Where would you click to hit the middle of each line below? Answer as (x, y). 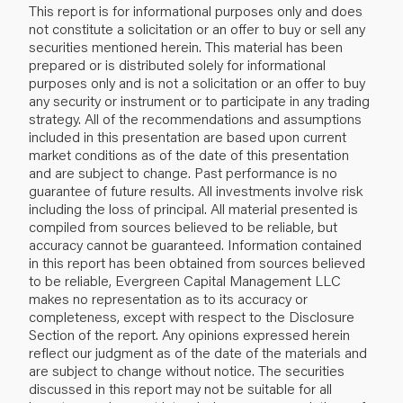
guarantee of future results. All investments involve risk (196, 190)
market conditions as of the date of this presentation (189, 154)
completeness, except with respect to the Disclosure (192, 316)
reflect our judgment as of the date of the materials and (198, 352)
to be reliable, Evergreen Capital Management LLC (185, 280)
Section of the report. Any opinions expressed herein (189, 334)
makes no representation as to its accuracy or (168, 298)
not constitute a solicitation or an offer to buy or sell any (197, 28)
